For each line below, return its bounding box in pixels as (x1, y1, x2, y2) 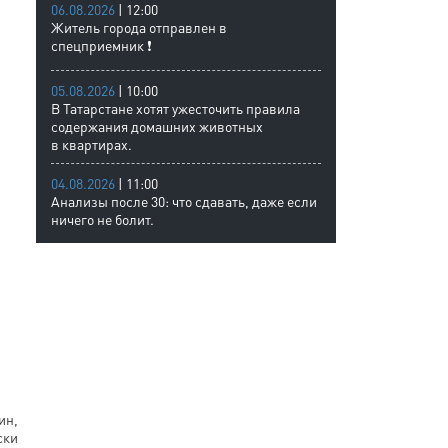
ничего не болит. (51, 210, 154, 228)
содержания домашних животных (51, 117, 263, 135)
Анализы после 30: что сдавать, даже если (51, 192, 317, 210)
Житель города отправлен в (51, 18, 227, 36)
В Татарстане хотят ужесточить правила (51, 99, 300, 117)
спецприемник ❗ (51, 36, 152, 54)
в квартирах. (51, 135, 132, 153)
